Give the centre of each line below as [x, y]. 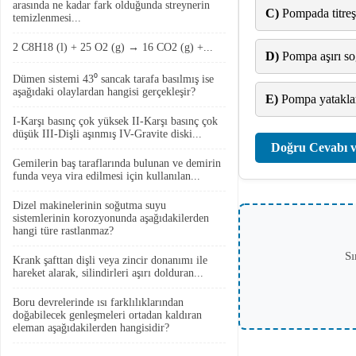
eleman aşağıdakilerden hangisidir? [91, 328]
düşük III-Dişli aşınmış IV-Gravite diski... [107, 134]
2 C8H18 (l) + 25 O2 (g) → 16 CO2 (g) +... [113, 47]
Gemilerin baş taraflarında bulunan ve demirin [117, 163]
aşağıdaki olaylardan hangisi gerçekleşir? [104, 92]
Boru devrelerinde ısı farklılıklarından [98, 302]
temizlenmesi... [47, 18]
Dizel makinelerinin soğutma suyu [89, 205]
